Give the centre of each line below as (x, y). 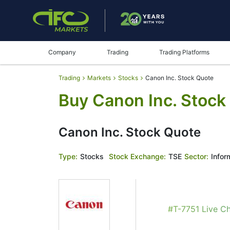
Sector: (196, 156)
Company (62, 52)
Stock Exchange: (137, 156)
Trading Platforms (184, 52)
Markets (99, 78)
